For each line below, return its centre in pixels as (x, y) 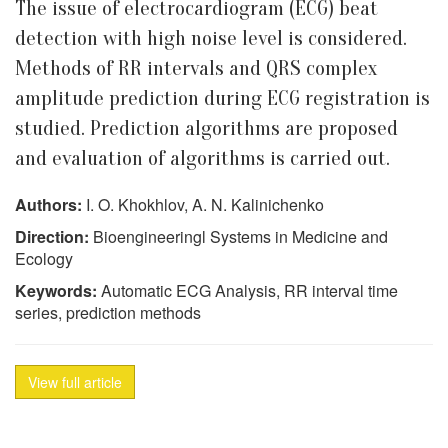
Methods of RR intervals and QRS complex (196, 68)
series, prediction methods (108, 312)
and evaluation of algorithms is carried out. (202, 158)
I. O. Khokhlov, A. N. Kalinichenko (203, 204)
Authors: (48, 204)
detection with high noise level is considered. (211, 38)
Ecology (44, 258)
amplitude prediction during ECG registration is (222, 98)
